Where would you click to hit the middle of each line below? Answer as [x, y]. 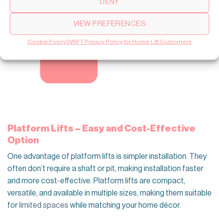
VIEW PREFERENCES [109, 23]
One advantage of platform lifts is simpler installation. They [107, 157]
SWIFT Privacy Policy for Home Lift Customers [129, 42]
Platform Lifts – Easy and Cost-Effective [101, 128]
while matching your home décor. [125, 206]
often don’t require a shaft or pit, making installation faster [105, 169]
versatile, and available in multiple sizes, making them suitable [109, 193]
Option [23, 140]
